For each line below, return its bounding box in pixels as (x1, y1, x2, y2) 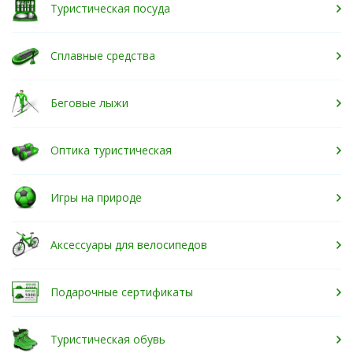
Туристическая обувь (50, 332, 165, 347)
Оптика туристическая (50, 143, 172, 158)
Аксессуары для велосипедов (50, 237, 207, 252)
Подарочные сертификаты (50, 284, 193, 299)
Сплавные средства (50, 48, 155, 63)
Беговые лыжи (50, 95, 128, 110)
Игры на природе (50, 190, 142, 205)
